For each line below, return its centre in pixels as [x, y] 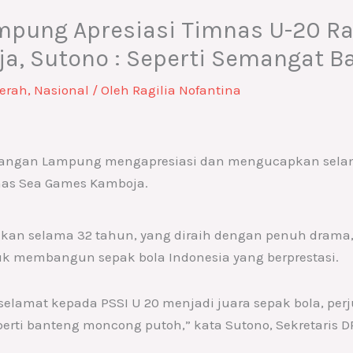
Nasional [62, 89]
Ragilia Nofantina [187, 89]
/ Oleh [111, 89]
